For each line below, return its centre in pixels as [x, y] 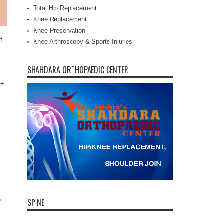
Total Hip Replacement [65, 8]
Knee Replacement [60, 19]
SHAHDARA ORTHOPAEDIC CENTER [78, 69]
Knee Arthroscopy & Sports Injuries [83, 41]
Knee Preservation [59, 30]
